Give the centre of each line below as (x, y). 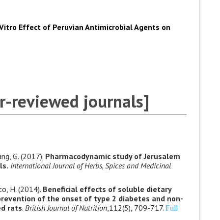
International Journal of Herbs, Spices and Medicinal (89, 165)
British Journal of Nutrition (66, 208)
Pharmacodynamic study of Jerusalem (112, 156)
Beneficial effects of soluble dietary (107, 189)
